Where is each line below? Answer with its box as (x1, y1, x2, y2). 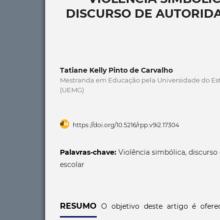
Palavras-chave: (60, 147, 118, 157)
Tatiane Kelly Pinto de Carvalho (60, 65, 173, 75)
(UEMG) (60, 85, 84, 94)
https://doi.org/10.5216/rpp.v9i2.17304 (73, 121, 179, 129)
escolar (60, 160, 84, 169)
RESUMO (60, 201, 97, 211)
